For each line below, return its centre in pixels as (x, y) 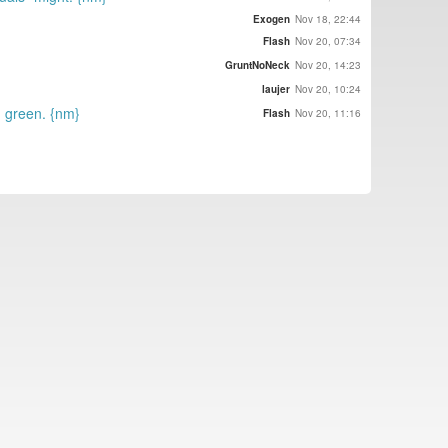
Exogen (271, 18)
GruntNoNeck (257, 65)
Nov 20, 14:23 (328, 65)
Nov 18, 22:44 (328, 18)
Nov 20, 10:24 (328, 89)
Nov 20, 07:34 (328, 41)
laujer (276, 89)
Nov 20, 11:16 (328, 113)
